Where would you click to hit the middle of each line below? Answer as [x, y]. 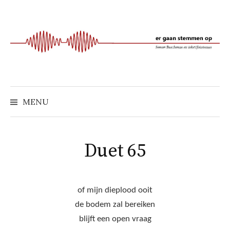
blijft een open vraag [115, 219]
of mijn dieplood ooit [115, 190]
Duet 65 [115, 151]
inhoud [25, 20]
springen [28, 34]
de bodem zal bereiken [115, 205]
